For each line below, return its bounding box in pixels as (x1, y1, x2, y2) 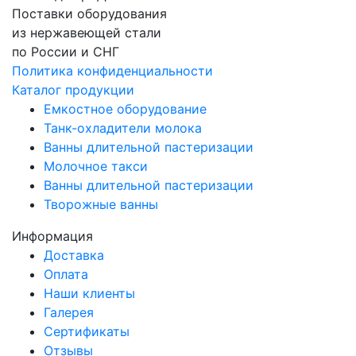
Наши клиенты (44, 285, 135, 302)
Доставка (44, 247, 104, 264)
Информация (12, 228, 93, 245)
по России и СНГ (12, 44, 119, 60)
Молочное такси (44, 158, 148, 175)
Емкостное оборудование (44, 101, 207, 118)
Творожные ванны (44, 196, 158, 213)
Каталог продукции (12, 82, 134, 99)
